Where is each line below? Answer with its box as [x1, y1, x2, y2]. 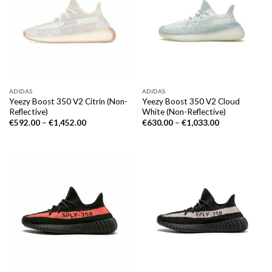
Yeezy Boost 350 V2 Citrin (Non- [8, 96, 127, 106]
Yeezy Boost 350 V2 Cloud [141, 96, 240, 106]
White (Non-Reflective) [141, 106, 226, 117]
